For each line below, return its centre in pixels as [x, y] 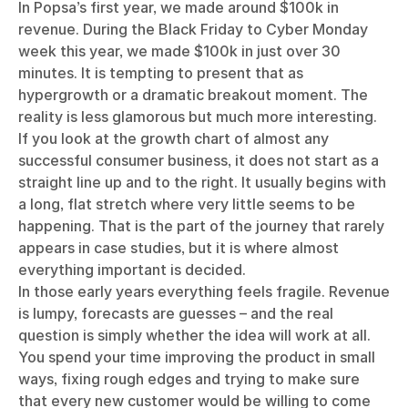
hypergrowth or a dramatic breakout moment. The [193, 95]
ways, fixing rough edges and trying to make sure [189, 379]
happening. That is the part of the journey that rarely [201, 226]
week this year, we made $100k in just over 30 [179, 51]
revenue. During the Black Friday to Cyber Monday [193, 29]
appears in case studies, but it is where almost [178, 248]
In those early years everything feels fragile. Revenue [204, 291]
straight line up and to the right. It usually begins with [202, 182]
